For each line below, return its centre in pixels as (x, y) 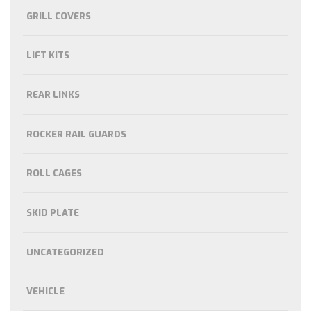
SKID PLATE (52, 212)
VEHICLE (45, 292)
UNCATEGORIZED (65, 252)
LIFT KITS (48, 56)
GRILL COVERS (58, 16)
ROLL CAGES (54, 174)
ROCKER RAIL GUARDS (76, 134)
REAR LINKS (53, 95)
